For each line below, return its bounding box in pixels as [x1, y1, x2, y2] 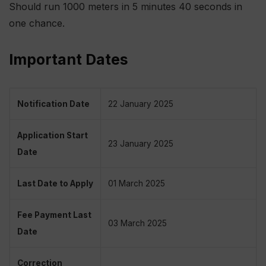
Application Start [17, 131, 88, 141]
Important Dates [9, 50, 128, 69]
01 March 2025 [108, 179, 165, 189]
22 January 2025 [108, 99, 173, 109]
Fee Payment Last [17, 210, 91, 220]
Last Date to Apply [17, 179, 93, 189]
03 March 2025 [108, 218, 167, 229]
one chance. [9, 17, 65, 30]
